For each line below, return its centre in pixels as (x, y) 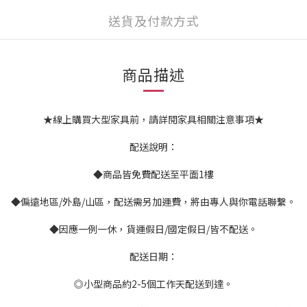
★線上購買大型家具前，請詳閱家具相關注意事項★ (153, 119)
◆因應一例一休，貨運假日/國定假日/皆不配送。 (153, 229)
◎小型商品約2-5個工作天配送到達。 (153, 284)
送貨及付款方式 (153, 21)
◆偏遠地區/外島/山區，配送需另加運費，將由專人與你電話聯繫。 (153, 201)
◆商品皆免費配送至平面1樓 (153, 174)
